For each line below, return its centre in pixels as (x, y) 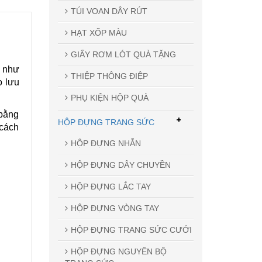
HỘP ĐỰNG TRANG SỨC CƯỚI (131, 230)
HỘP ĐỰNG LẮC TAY (111, 186)
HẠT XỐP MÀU (99, 32)
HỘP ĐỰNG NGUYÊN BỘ (118, 251)
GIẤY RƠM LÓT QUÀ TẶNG (123, 54)
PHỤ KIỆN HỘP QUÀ (109, 97)
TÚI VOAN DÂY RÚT (109, 11)
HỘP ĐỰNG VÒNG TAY (115, 208)
